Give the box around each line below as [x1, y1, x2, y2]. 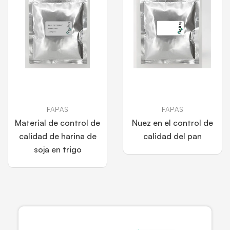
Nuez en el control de [132, 118, 213, 128]
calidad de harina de [18, 131, 97, 141]
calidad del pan [143, 131, 202, 141]
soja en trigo [33, 144, 82, 155]
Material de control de [15, 118, 100, 128]
